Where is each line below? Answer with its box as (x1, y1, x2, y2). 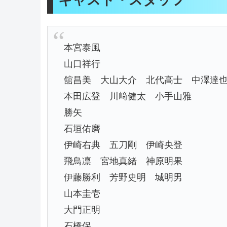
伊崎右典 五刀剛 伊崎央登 (63, 139, 182, 150)
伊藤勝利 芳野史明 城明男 (63, 172, 182, 182)
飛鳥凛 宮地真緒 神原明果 (63, 156, 182, 166)
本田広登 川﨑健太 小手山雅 (63, 91, 192, 101)
